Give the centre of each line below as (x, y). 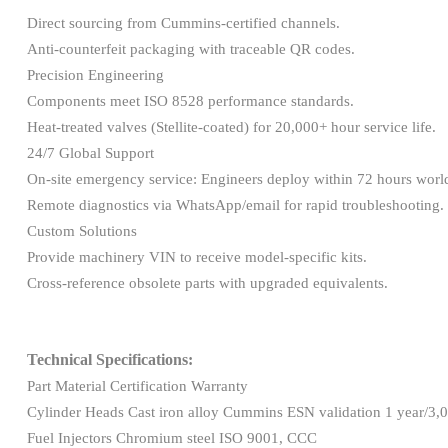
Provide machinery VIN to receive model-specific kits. (196, 256)
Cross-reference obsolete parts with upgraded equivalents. (207, 282)
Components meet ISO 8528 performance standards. (192, 100)
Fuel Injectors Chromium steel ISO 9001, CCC (171, 437)
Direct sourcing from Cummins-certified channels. (183, 22)
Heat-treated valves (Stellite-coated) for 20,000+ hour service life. (231, 126)
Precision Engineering (97, 74)
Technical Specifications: (109, 359)
